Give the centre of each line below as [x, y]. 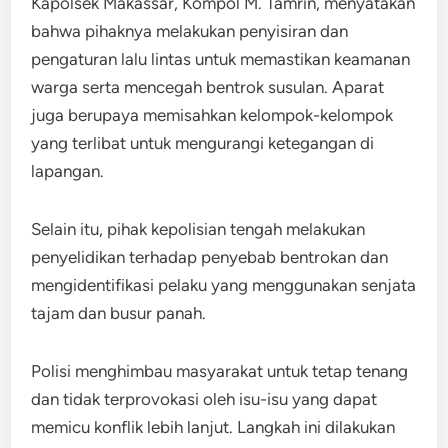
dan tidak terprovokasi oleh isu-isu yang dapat [204, 398]
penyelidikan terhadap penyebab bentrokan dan [210, 256]
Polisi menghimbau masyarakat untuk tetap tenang [220, 370]
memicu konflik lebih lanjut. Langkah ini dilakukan [213, 426]
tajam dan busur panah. [119, 312]
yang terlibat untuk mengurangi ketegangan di [203, 142]
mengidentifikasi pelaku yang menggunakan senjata [224, 284]
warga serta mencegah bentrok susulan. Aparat [208, 86]
